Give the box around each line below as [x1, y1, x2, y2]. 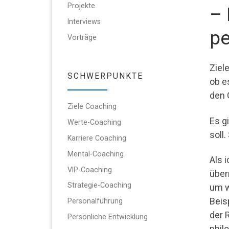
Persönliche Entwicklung [67, 213, 148, 221]
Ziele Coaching [67, 102, 117, 110]
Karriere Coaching [67, 133, 126, 142]
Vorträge [67, 33, 97, 41]
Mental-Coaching [67, 149, 124, 158]
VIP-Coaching [67, 165, 112, 174]
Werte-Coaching [67, 118, 121, 126]
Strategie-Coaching [67, 181, 131, 190]
